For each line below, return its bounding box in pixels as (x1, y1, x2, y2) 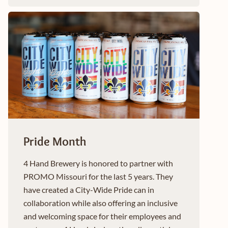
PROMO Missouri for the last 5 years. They (23, 172, 173, 182)
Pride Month (23, 134, 87, 149)
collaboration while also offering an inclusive (23, 198, 178, 208)
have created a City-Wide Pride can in (23, 185, 154, 195)
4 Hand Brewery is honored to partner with (23, 158, 173, 168)
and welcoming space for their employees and (23, 211, 181, 221)
